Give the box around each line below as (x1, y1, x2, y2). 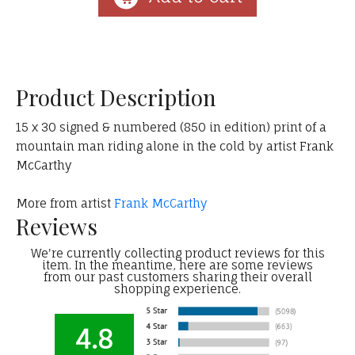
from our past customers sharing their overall (43, 269, 312, 285)
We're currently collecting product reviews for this (30, 246, 325, 261)
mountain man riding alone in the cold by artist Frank (16, 139, 334, 155)
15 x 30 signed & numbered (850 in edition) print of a (16, 120, 326, 136)
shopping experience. (114, 281, 241, 297)
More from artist (16, 196, 114, 212)
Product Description (16, 82, 216, 113)
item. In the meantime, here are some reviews (42, 258, 313, 273)
